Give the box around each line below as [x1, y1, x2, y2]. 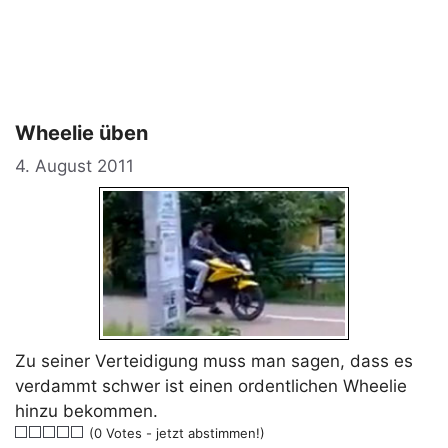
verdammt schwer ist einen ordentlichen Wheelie [15, 375, 407, 396]
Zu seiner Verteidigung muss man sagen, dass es [15, 350, 413, 371]
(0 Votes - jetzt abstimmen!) [85, 424, 265, 441]
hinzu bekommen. [15, 400, 158, 421]
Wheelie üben [15, 121, 148, 145]
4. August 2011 [15, 155, 134, 176]
